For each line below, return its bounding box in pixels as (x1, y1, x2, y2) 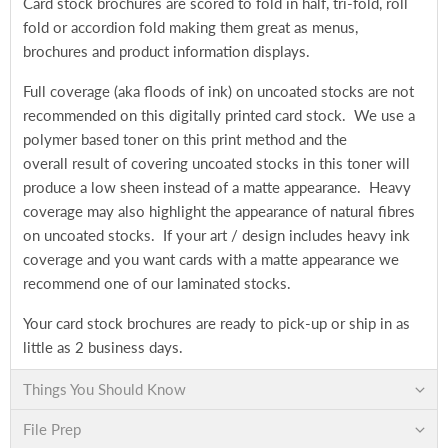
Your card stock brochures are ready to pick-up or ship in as (23, 314, 410, 332)
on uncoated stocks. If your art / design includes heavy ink (23, 226, 410, 244)
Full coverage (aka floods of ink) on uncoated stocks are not (23, 82, 414, 100)
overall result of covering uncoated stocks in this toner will (23, 154, 410, 172)
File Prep (23, 420, 81, 438)
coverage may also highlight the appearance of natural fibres (23, 202, 415, 220)
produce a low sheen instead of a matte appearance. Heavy (23, 178, 411, 196)
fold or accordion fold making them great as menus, (23, 18, 358, 36)
